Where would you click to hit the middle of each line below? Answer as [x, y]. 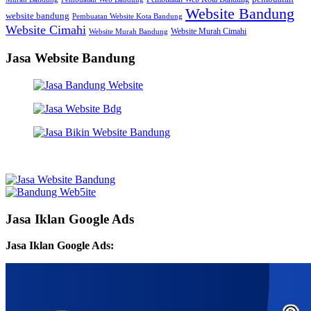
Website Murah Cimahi [209, 32]
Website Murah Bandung [128, 32]
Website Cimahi [46, 30]
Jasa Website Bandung [70, 58]
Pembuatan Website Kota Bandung [127, 17]
